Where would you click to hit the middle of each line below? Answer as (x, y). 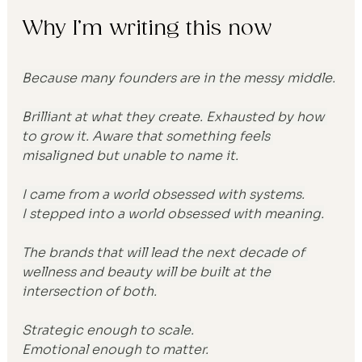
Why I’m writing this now (147, 28)
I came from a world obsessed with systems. (164, 194)
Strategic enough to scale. (108, 330)
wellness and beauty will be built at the (148, 271)
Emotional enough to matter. (116, 349)
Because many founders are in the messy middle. (179, 78)
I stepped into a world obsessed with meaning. (173, 213)
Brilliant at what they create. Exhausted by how (175, 116)
